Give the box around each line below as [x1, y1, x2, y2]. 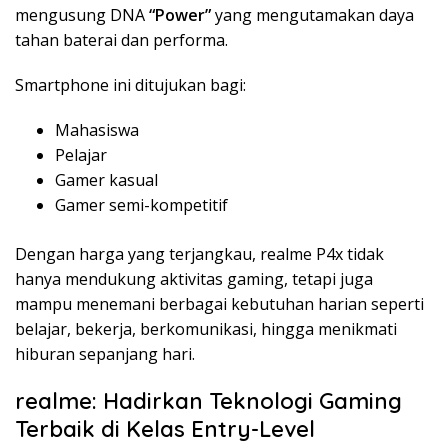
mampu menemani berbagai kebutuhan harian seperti [15, 293, 424, 316]
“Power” [149, 4, 211, 27]
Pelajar [55, 144, 107, 167]
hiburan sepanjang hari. [15, 343, 195, 366]
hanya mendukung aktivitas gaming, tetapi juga [15, 268, 373, 291]
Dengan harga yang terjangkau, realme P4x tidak [15, 243, 384, 266]
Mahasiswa [55, 119, 139, 142]
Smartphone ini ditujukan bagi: [15, 74, 246, 97]
